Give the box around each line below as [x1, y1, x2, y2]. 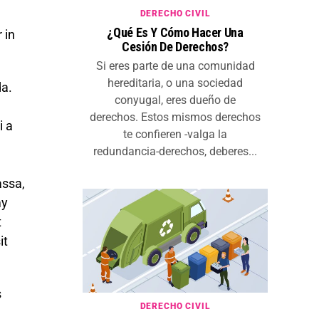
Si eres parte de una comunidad [95, 59, 255, 73]
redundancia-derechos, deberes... [93, 145, 257, 159]
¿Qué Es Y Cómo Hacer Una [107, 25, 244, 41]
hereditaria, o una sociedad [108, 76, 243, 90]
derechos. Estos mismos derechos [90, 110, 261, 125]
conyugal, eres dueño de [115, 93, 236, 108]
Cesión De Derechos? [121, 39, 229, 55]
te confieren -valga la [123, 127, 227, 142]
